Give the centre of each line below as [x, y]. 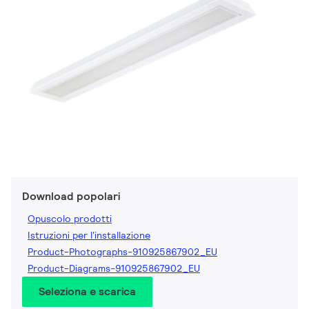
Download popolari [71, 197]
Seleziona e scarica [87, 292]
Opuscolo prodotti [70, 219]
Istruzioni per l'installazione [89, 236]
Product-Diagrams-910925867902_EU [114, 269]
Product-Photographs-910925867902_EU [122, 252]
